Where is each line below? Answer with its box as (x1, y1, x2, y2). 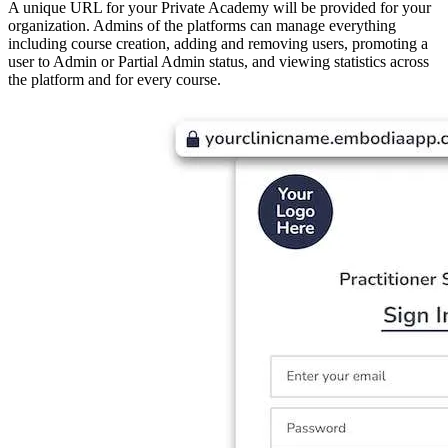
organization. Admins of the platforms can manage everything (8, 17, 396, 35)
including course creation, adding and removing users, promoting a (8, 35, 428, 53)
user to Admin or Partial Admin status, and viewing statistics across (8, 53, 429, 71)
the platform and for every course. (8, 71, 221, 89)
